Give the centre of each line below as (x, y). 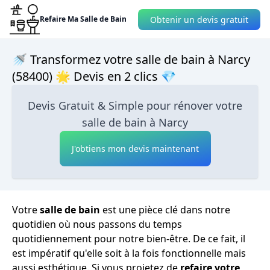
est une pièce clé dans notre (165, 210)
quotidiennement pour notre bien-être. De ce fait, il (129, 239)
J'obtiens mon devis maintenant (135, 149)
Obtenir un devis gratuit (199, 19)
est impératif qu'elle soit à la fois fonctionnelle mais (129, 253)
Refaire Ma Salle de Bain (83, 19)
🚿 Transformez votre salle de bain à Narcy (131, 59)
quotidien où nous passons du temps (97, 224)
